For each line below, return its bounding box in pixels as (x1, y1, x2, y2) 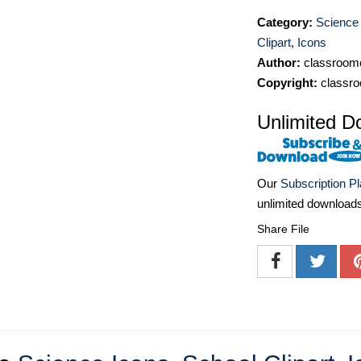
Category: (257, 15, 313, 29)
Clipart (257, 35, 291, 49)
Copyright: (257, 76, 317, 89)
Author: (257, 56, 301, 69)
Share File (257, 222, 309, 236)
